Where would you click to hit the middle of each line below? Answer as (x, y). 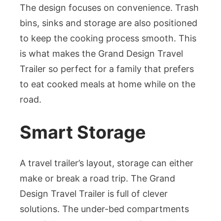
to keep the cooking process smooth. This (108, 38)
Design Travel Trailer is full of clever (94, 194)
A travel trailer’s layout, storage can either (107, 163)
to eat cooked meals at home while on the (108, 84)
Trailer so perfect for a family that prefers (107, 69)
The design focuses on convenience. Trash (109, 8)
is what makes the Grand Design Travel (101, 54)
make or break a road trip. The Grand (97, 179)
